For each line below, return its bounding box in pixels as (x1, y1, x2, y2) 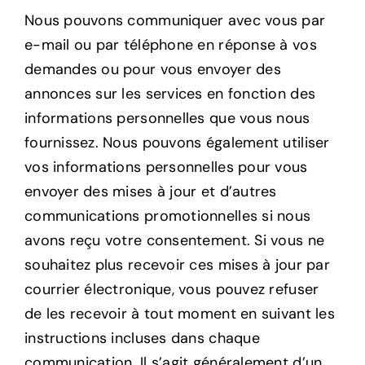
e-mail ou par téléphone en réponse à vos (24, 35, 317, 55)
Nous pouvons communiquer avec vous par (24, 11, 326, 31)
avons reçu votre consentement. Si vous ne (24, 231, 325, 251)
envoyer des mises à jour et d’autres (24, 182, 277, 202)
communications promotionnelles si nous (24, 206, 311, 226)
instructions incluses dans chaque (24, 328, 260, 349)
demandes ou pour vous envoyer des (24, 59, 281, 80)
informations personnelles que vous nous (24, 108, 310, 129)
